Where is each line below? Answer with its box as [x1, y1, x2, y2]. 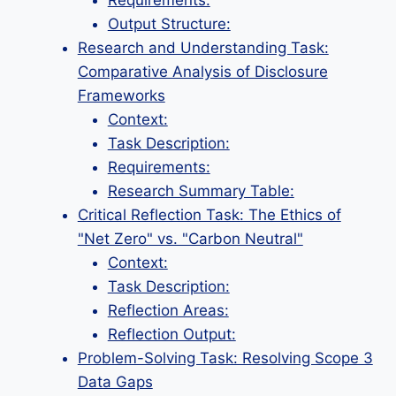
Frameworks [77, 87, 165, 104]
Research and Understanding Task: [77, 39, 329, 57]
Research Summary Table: [107, 182, 294, 200]
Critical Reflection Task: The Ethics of [77, 206, 341, 224]
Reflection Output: [107, 325, 236, 343]
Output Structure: [107, 15, 231, 33]
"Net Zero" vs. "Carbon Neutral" [77, 230, 303, 247]
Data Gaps [77, 373, 153, 391]
